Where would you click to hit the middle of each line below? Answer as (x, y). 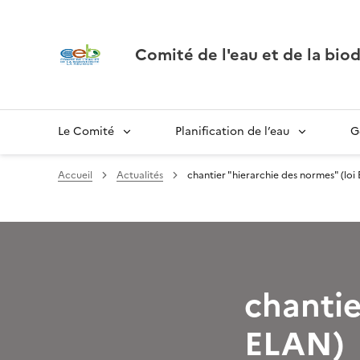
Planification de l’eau (232, 131)
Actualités (140, 175)
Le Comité (86, 131)
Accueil (75, 175)
